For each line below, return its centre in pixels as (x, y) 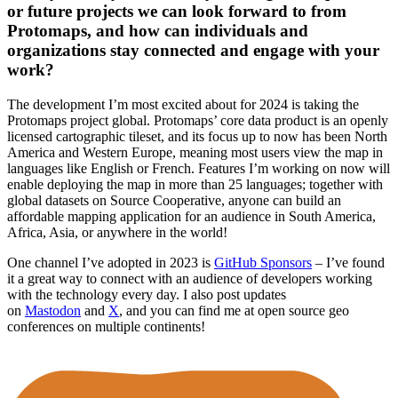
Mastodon (53, 310)
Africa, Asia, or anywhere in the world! (117, 232)
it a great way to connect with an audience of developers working (190, 278)
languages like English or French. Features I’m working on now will (199, 168)
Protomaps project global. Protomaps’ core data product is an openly (198, 120)
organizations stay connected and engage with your (193, 50)
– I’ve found (348, 262)
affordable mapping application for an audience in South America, (191, 216)
